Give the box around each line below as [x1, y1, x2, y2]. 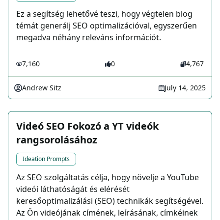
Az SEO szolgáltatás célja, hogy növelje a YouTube [16, 172, 199, 183]
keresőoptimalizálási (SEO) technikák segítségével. [16, 195, 203, 207]
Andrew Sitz [22, 83, 61, 93]
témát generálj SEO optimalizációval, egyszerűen [16, 20, 197, 31]
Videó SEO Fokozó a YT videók [16, 119, 159, 133]
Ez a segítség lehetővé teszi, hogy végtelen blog [16, 8, 192, 20]
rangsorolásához [16, 133, 97, 147]
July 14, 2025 [165, 83, 206, 93]
